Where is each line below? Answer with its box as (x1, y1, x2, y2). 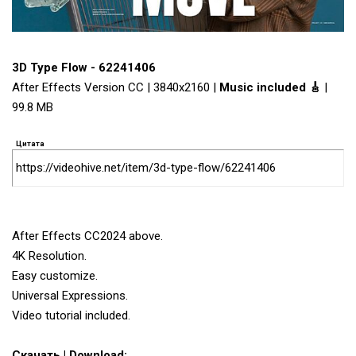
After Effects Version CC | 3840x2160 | (12, 80, 219, 95)
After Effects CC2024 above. (12, 229, 163, 244)
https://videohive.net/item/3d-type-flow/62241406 (16, 161, 276, 176)
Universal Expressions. (12, 288, 128, 304)
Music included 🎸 (219, 80, 321, 95)
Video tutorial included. (12, 308, 130, 323)
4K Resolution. (12, 249, 87, 264)
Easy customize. (12, 269, 98, 284)
